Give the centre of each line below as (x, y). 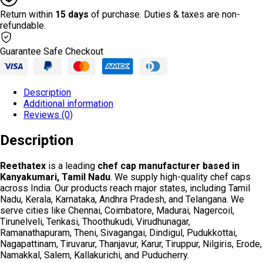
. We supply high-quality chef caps (181, 177)
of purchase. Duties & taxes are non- (164, 14)
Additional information (68, 103)
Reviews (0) (48, 114)
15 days (72, 14)
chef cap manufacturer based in (168, 166)
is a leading (72, 166)
